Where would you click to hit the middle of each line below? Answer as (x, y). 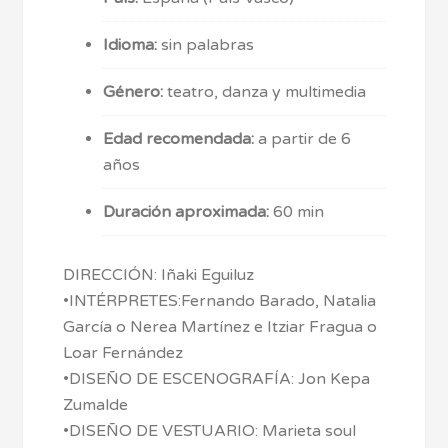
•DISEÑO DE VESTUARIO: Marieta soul (210, 430)
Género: (135, 91)
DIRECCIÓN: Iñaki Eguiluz (159, 274)
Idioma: (130, 44)
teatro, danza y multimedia (267, 91)
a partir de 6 (303, 138)
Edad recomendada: (179, 138)
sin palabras (206, 44)
